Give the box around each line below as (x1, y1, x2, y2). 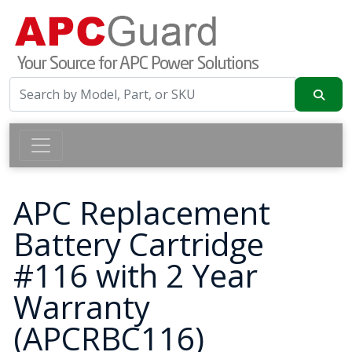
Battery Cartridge (13, 222, 264, 266)
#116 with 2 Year (13, 254, 258, 297)
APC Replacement (13, 191, 270, 234)
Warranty (13, 285, 150, 328)
